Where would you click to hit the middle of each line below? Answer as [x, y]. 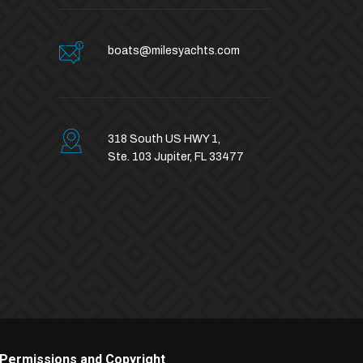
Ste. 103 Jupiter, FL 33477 [176, 157]
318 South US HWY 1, [164, 139]
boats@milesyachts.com [174, 51]
